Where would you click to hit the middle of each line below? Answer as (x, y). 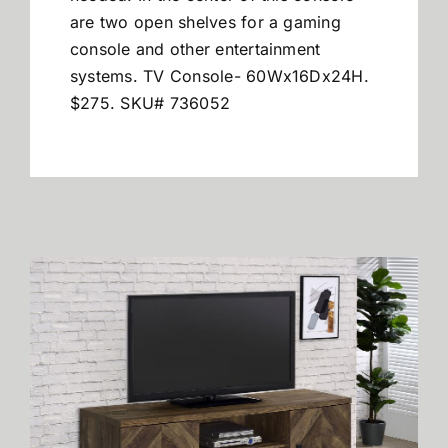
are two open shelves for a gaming (205, 22)
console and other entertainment (195, 49)
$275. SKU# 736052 (150, 103)
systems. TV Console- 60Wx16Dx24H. (219, 76)
